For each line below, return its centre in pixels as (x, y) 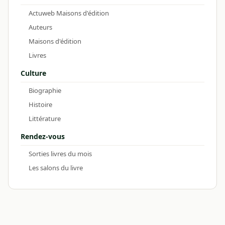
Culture (33, 73)
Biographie (45, 90)
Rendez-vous (43, 136)
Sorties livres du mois (60, 153)
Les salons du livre (56, 167)
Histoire (40, 104)
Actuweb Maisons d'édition (69, 13)
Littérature (45, 118)
